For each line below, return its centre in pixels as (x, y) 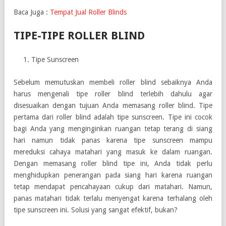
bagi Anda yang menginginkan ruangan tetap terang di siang (113, 128)
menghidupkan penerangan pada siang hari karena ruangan (113, 175)
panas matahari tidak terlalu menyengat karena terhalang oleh (113, 198)
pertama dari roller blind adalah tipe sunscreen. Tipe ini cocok (113, 117)
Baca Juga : (32, 12)
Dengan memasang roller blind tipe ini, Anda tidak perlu (113, 163)
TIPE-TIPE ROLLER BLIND (79, 35)
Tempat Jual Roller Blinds (88, 12)
